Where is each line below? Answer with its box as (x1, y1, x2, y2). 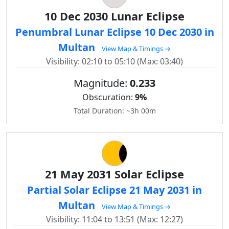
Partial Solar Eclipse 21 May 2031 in (27, 183, 202, 197)
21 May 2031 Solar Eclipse (45, 167, 184, 181)
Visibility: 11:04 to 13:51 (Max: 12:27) (46, 214, 183, 225)
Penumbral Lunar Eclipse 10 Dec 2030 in (15, 25, 214, 39)
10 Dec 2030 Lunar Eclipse (44, 9, 185, 24)
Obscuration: (82, 91, 135, 103)
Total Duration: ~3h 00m (73, 106, 156, 116)
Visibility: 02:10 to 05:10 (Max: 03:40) (46, 56, 183, 67)
